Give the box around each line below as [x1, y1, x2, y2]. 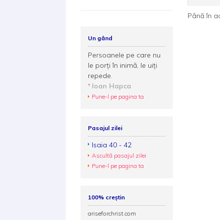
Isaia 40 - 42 [92, 140, 132, 149]
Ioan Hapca [92, 82, 132, 90]
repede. [88, 71, 113, 80]
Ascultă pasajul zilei [92, 152, 147, 159]
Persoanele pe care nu [88, 51, 161, 59]
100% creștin [88, 193, 125, 201]
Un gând [88, 34, 113, 42]
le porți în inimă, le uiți [88, 61, 158, 70]
